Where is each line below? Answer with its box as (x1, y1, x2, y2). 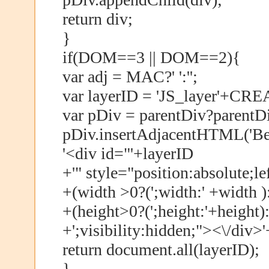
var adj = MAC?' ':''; (62, 67, 198, 86)
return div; (62, 9, 133, 28)
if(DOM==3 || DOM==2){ (62, 47, 240, 67)
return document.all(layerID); (62, 240, 259, 259)
